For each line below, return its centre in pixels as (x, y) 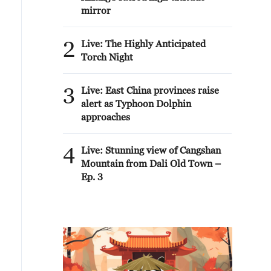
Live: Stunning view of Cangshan (151, 150)
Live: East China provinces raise (150, 90)
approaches (106, 117)
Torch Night (107, 57)
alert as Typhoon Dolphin (136, 103)
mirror (96, 10)
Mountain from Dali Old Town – (151, 163)
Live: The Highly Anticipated (143, 44)
